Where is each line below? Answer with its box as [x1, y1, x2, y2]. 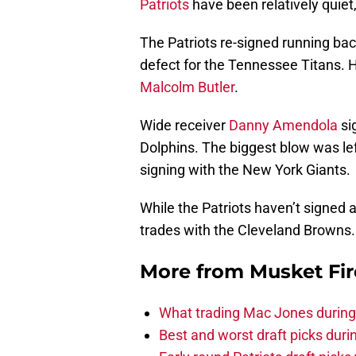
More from [140, 260, 250, 284]
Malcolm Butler [140, 79, 234, 96]
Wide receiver [140, 117, 229, 134]
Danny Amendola [229, 117, 338, 134]
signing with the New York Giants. [140, 161, 350, 179]
